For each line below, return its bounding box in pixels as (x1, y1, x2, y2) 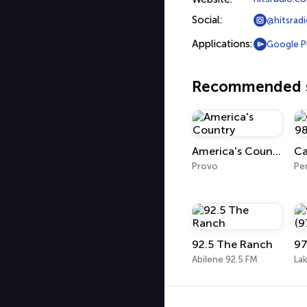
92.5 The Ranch (192, 238, 273, 251)
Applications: (192, 38, 252, 50)
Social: (192, 14, 222, 26)
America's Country (273, 145, 281, 158)
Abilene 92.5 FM (192, 254, 258, 265)
